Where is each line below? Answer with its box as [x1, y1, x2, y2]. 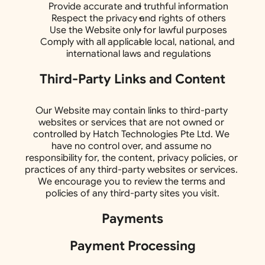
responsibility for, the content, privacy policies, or [25, 152, 238, 164]
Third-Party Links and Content [40, 71, 225, 87]
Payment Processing [69, 238, 196, 254]
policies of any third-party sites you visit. [46, 188, 219, 199]
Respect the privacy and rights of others [51, 12, 226, 24]
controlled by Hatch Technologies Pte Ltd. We [33, 128, 230, 140]
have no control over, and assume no [51, 140, 212, 152]
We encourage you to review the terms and [37, 176, 225, 188]
